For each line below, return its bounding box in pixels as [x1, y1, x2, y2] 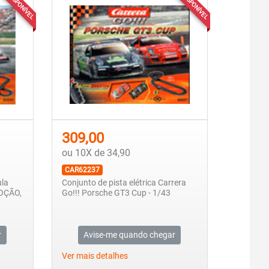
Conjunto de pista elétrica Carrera [61, 178, 186, 189]
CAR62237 [64, 166, 100, 175]
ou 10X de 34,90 [61, 147, 130, 159]
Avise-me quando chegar [83, 229, 176, 240]
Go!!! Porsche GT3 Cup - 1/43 [61, 188, 171, 199]
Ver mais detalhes [61, 250, 128, 261]
